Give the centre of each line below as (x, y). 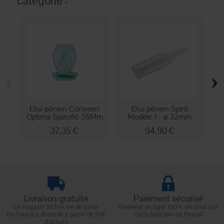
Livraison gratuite (56, 198)
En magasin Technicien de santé (56, 206)
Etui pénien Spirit (159, 109)
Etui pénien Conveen (64, 109)
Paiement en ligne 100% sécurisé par (168, 206)
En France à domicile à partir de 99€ (56, 214)
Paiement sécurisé (168, 198)
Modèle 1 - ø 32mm (159, 117)
